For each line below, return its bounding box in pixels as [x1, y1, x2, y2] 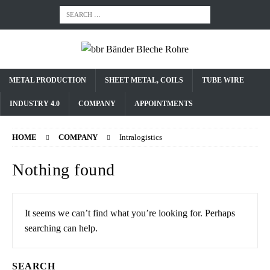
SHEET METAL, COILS [105, 76, 183, 84]
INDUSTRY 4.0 [10, 99, 60, 108]
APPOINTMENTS [134, 99, 193, 108]
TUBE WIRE [202, 76, 244, 84]
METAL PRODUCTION [9, 76, 86, 84]
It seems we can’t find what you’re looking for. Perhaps [25, 208, 235, 218]
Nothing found [12, 160, 115, 179]
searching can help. [25, 223, 98, 233]
